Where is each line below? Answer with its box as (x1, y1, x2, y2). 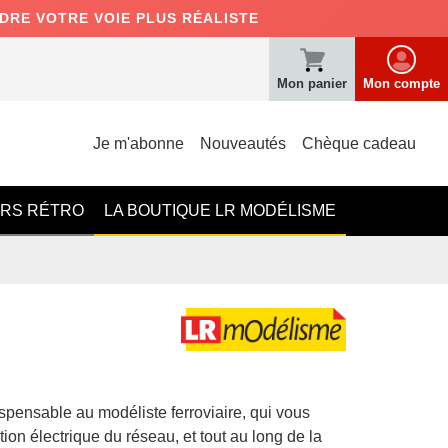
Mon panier (277, 76, 347, 91)
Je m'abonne (93, 134, 184, 152)
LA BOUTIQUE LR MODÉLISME (104, 202, 336, 219)
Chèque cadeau (302, 134, 416, 152)
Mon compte (363, 76, 440, 91)
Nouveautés (200, 134, 286, 152)
